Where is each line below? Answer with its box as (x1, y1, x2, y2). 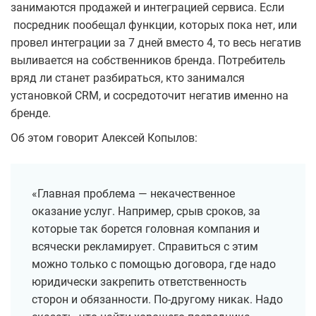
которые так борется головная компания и (32, 222, 260, 236)
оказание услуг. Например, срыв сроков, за (32, 205, 260, 219)
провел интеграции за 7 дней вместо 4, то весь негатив (11, 36, 301, 50)
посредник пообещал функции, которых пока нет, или (11, 18, 297, 32)
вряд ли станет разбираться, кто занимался (11, 71, 245, 85)
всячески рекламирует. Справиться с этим (32, 240, 258, 254)
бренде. (11, 107, 54, 121)
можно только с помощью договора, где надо (32, 257, 276, 272)
